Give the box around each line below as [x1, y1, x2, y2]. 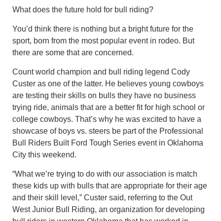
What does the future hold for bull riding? [12, 5, 153, 14]
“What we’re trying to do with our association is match [12, 169, 197, 178]
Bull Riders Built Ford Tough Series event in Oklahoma [12, 138, 203, 147]
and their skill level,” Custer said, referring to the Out [12, 193, 192, 202]
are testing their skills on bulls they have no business [12, 91, 196, 100]
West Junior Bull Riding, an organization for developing [12, 205, 205, 214]
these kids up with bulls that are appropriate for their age [12, 181, 207, 190]
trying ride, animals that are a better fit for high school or [12, 103, 205, 111]
